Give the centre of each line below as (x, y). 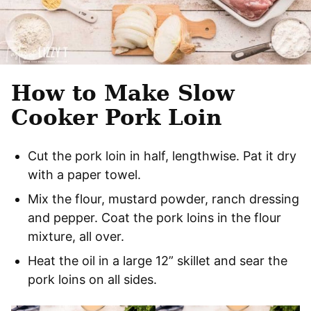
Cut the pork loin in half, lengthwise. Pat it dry (162, 156)
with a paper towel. (84, 175)
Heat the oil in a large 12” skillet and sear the (158, 261)
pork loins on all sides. (92, 280)
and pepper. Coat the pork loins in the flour (154, 218)
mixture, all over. (76, 237)
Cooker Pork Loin (117, 118)
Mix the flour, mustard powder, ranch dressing (163, 199)
